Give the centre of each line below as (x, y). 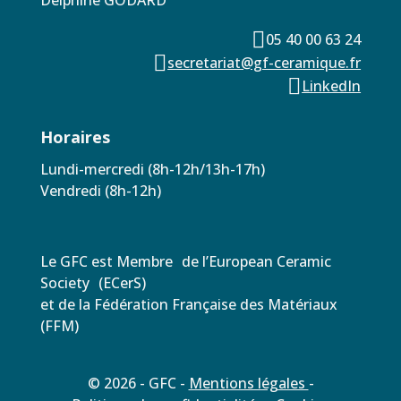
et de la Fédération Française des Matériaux (188, 304)
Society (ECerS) (93, 283)
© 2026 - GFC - (138, 383)
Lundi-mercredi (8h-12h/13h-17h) (152, 169)
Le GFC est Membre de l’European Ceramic (185, 261)
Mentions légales (248, 383)
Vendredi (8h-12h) (100, 191)
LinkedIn (332, 86)
